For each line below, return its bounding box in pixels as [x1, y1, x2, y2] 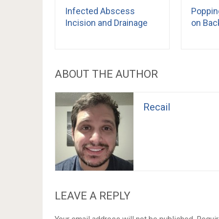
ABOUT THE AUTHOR [55, 67, 158, 80]
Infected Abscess [65, 5, 135, 16]
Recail [143, 101, 170, 113]
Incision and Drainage [65, 17, 148, 28]
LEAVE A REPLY [55, 189, 131, 202]
